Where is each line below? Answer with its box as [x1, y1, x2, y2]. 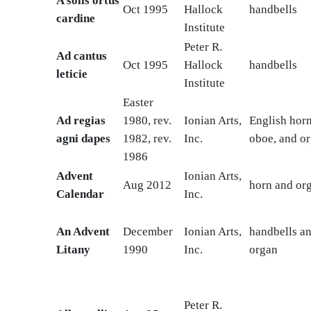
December [122, 225, 173, 239]
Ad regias [56, 114, 106, 128]
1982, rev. [122, 132, 171, 146]
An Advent [56, 225, 110, 239]
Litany [56, 243, 90, 257]
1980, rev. [122, 114, 171, 128]
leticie [56, 67, 87, 81]
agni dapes [56, 132, 110, 146]
